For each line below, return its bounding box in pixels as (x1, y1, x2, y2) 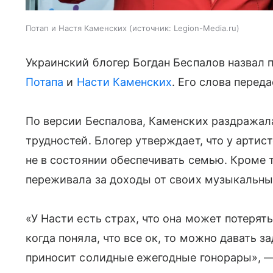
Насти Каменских (76, 75, 172, 88)
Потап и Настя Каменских (26, 23, 127, 33)
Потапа (26, 75, 64, 88)
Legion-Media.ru (174, 23, 236, 33)
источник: (132, 23, 171, 33)
